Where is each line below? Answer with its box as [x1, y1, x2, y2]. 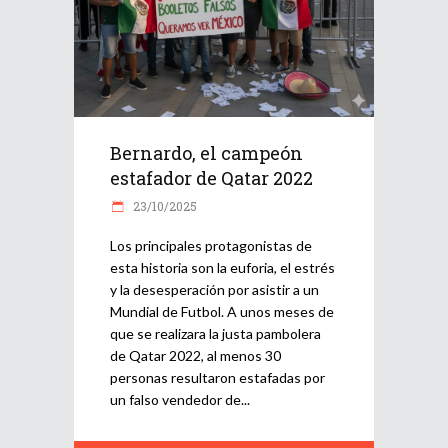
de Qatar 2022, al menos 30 [110, 346, 281, 364]
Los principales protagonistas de [110, 236, 312, 254]
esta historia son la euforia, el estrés [110, 258, 335, 276]
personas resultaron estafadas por [110, 368, 325, 386]
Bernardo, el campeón [110, 140, 303, 165]
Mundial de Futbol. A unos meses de [110, 302, 334, 320]
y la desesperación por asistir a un [110, 280, 319, 298]
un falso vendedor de [110, 390, 241, 408]
